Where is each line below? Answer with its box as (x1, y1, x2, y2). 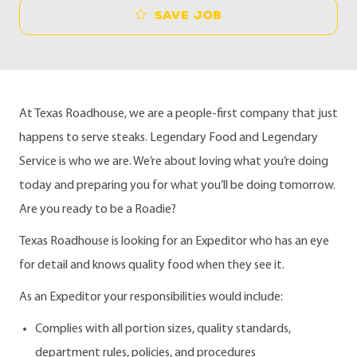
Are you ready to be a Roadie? (19, 203, 176, 217)
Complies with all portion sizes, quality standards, (35, 323, 291, 336)
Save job (155, 8, 222, 22)
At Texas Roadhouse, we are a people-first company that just (19, 108, 338, 121)
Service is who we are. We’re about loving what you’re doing (19, 155, 328, 169)
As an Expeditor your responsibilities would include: (19, 291, 283, 304)
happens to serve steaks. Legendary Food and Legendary (19, 131, 318, 145)
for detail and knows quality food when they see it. (19, 259, 284, 273)
